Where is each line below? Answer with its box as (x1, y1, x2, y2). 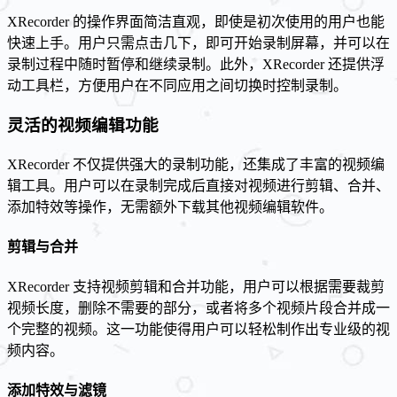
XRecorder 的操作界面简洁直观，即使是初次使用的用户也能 (7, 14, 385, 30)
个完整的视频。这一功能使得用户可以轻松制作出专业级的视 (7, 322, 390, 338)
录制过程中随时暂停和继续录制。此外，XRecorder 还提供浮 (7, 57, 385, 73)
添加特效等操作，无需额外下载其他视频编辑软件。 (7, 198, 333, 214)
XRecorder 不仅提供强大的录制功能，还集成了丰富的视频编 (7, 156, 385, 172)
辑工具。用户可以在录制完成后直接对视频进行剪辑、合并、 (7, 177, 390, 193)
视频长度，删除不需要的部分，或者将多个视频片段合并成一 (7, 300, 390, 316)
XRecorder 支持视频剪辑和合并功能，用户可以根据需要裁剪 (7, 279, 385, 295)
